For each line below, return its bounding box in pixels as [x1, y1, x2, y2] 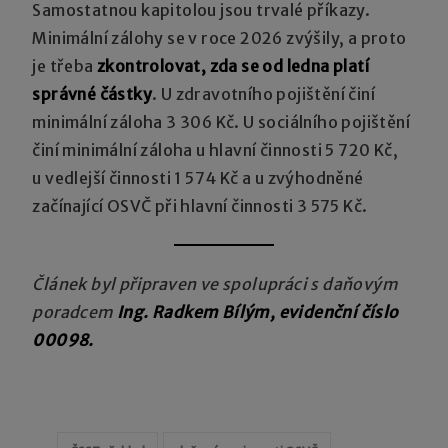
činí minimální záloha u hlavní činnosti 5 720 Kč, [32, 139, 399, 160]
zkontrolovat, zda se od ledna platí [97, 55, 370, 76]
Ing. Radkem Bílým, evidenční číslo [117, 301, 399, 322]
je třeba [32, 55, 98, 76]
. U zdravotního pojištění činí [152, 83, 376, 104]
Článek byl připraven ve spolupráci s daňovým [32, 273, 399, 294]
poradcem [32, 301, 118, 322]
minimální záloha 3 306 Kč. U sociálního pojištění [32, 111, 411, 132]
